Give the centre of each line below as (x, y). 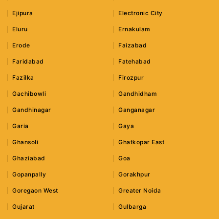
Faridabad (28, 62)
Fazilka (23, 78)
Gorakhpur (134, 175)
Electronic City (141, 13)
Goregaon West (35, 191)
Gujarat (23, 207)
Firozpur (131, 78)
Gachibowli (29, 94)
